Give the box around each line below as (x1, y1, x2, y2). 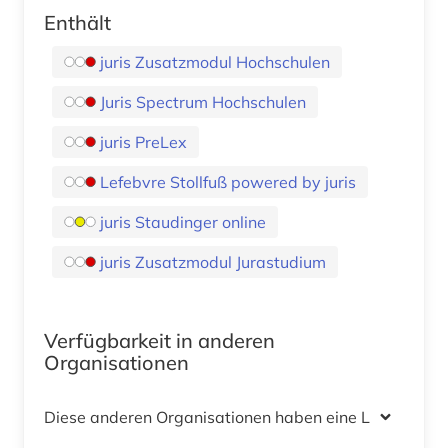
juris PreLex (100, 131, 187, 152)
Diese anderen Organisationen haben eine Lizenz (44, 406, 408, 427)
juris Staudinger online (100, 211, 266, 232)
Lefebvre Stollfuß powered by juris (100, 171, 356, 192)
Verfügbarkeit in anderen (44, 327, 275, 353)
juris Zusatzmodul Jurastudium (100, 251, 326, 272)
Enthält (44, 9, 111, 35)
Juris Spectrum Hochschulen (100, 91, 306, 112)
